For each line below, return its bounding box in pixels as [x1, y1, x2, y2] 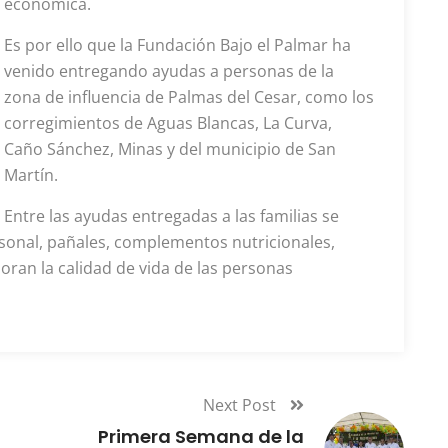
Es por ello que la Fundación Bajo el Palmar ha [4, 34, 351, 56]
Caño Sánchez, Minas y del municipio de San [4, 138, 336, 160]
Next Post [203, 394, 280, 416]
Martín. [4, 164, 58, 186]
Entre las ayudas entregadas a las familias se [4, 205, 339, 227]
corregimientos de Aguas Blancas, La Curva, [4, 112, 332, 134]
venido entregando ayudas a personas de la [4, 60, 334, 82]
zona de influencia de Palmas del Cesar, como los [4, 86, 374, 108]
